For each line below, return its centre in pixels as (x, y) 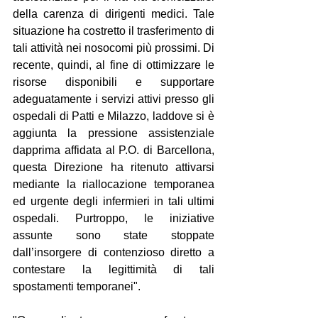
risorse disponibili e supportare (114, 82)
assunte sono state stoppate (114, 235)
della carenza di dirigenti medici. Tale (114, 14)
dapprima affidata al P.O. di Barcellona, (114, 150)
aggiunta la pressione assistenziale (114, 133)
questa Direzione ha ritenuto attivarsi (114, 167)
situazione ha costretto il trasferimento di (114, 31)
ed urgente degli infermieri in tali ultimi (114, 201)
